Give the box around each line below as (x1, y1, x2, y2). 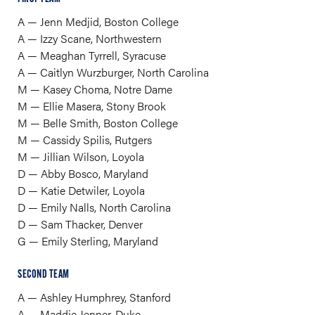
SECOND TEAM (18, 269, 70, 281)
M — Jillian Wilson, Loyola (18, 148, 144, 165)
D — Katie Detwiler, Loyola (18, 182, 145, 198)
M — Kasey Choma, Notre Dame (18, 81, 172, 97)
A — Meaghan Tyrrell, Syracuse (18, 47, 166, 63)
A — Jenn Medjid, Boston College (18, 13, 179, 30)
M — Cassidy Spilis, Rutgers (18, 131, 152, 148)
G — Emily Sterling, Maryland (18, 233, 158, 249)
